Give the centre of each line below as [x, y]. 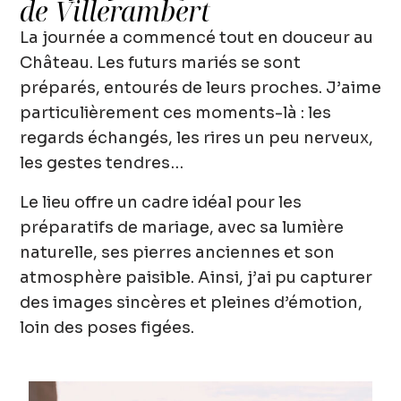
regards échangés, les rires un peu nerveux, [196, 138]
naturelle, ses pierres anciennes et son [177, 253]
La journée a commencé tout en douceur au [196, 38]
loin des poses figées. [107, 328]
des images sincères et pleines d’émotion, [191, 303]
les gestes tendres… [102, 163]
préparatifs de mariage [115, 228]
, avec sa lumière [277, 228]
